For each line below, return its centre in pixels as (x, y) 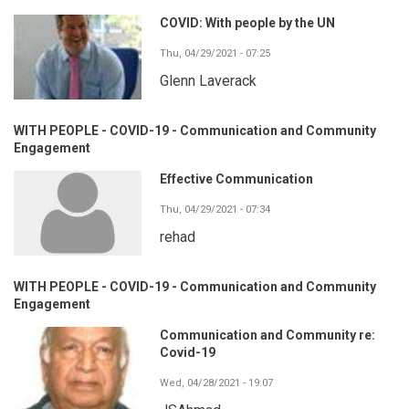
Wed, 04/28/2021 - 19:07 (216, 383)
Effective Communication (236, 178)
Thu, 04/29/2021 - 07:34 (215, 209)
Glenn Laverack (208, 80)
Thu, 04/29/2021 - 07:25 (215, 53)
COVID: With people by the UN (247, 22)
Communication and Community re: (267, 335)
